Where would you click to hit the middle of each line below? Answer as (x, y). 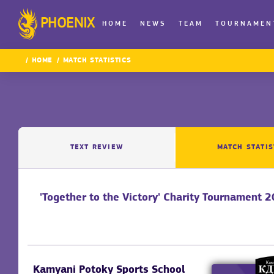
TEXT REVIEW (97, 147)
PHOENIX (68, 24)
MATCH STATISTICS (97, 61)
